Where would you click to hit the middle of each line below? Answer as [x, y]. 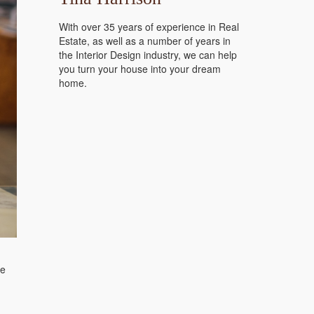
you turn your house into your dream [139, 69]
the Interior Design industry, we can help [148, 55]
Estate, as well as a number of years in [144, 41]
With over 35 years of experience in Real [149, 27]
